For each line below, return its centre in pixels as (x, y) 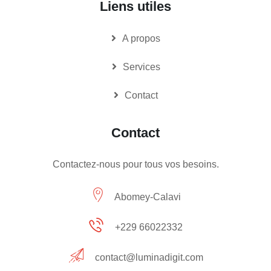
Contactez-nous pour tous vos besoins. (135, 165)
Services (141, 67)
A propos (141, 39)
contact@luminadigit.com (149, 258)
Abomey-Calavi (148, 197)
